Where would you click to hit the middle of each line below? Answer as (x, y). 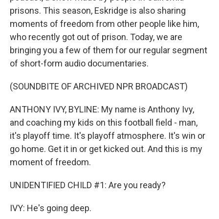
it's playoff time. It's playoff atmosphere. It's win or (108, 136)
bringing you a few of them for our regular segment (109, 50)
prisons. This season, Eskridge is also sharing (98, 11)
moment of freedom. (50, 162)
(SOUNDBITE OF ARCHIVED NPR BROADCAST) (99, 86)
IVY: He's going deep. (51, 208)
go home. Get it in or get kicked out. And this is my (106, 149)
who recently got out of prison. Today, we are (96, 37)
